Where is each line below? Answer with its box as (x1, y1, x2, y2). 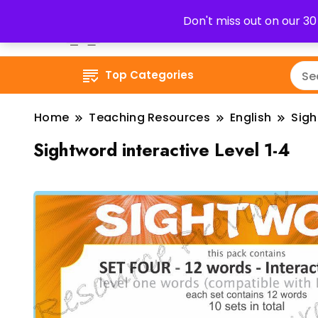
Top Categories (105, 67, 194, 82)
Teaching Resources (89, 109, 211, 126)
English (230, 109, 272, 126)
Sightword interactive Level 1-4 (33, 137, 290, 163)
